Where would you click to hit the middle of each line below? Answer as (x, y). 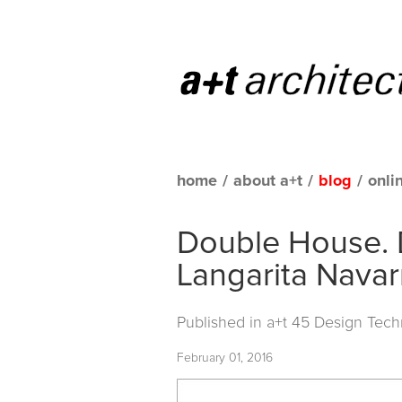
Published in (222, 323)
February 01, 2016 (225, 358)
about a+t (268, 181)
